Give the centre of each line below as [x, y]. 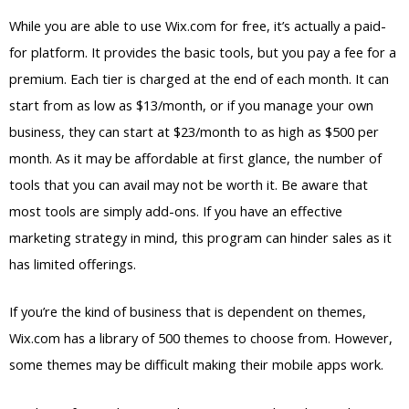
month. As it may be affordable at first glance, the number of [195, 158]
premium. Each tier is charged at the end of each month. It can [199, 79]
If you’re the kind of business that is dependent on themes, [188, 312]
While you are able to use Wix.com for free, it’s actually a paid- [198, 26]
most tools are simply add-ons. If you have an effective [176, 211]
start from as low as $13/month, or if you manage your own [191, 105]
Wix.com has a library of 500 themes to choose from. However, [201, 338]
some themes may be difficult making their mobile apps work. [196, 365]
